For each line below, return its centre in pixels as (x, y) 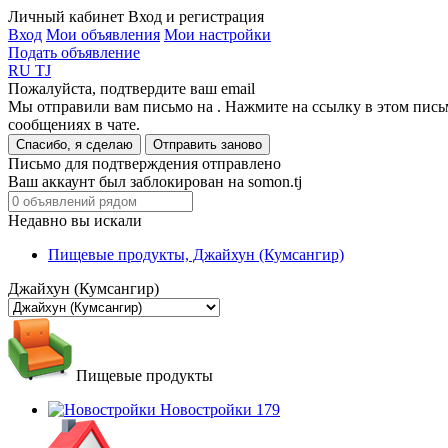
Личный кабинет (66, 16)
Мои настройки (217, 34)
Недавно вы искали (75, 220)
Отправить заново (207, 144)
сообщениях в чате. (74, 124)
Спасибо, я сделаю (74, 144)
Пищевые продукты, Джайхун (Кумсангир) (196, 254)
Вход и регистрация (196, 16)
